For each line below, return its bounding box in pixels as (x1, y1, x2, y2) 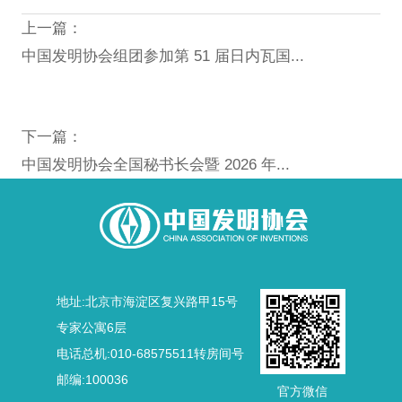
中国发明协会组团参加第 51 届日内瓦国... (21, 47, 304, 65)
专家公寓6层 (56, 319, 127, 335)
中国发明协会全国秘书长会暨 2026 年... (21, 155, 290, 173)
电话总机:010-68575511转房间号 (56, 345, 244, 361)
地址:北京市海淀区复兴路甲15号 (56, 293, 238, 309)
